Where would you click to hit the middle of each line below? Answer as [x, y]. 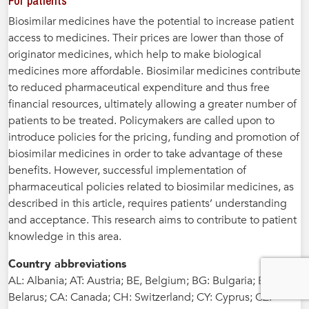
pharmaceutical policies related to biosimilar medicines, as [151, 187]
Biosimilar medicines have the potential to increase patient [151, 21]
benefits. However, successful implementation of [127, 170]
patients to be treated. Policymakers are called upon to [141, 120]
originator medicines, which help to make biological [135, 54]
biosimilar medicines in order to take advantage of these [146, 153]
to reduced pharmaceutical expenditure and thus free [139, 87]
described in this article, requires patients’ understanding [148, 203]
